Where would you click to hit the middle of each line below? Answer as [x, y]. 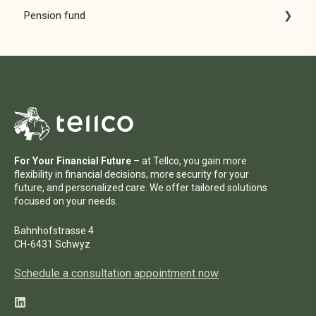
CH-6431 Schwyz [52, 244]
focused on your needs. [66, 201]
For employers [73, 73]
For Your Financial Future [74, 161]
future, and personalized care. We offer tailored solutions [141, 188]
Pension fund [55, 15]
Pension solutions [81, 44]
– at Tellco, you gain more [190, 161]
